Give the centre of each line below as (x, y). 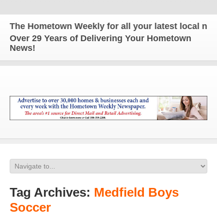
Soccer (30, 207)
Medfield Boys (136, 192)
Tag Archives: (52, 192)
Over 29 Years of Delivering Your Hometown (101, 38)
